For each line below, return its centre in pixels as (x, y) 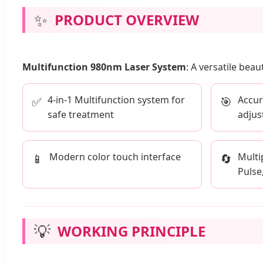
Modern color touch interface (115, 156)
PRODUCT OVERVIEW (127, 19)
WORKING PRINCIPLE (131, 231)
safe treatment (81, 114)
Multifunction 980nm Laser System (104, 67)
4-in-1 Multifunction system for (116, 100)
